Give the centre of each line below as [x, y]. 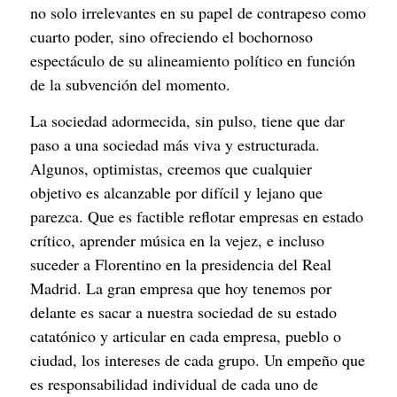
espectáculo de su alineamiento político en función [193, 60]
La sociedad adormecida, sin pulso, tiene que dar [187, 121]
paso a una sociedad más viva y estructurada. [175, 145]
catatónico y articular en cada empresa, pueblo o [186, 336]
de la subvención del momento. [130, 84]
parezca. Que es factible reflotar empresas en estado [197, 217]
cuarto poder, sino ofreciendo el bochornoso [171, 36]
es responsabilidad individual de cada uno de [174, 384]
